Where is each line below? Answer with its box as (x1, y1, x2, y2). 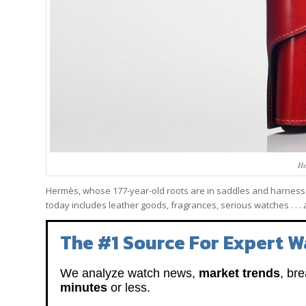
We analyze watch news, (60, 266, 199, 281)
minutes (60, 281, 107, 295)
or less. (107, 281, 150, 295)
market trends (199, 266, 280, 281)
